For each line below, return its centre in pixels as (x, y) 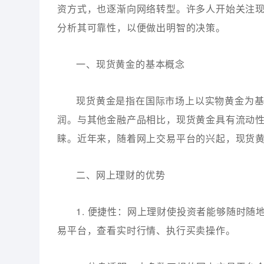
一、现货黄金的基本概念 (131, 64)
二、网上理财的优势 (121, 175)
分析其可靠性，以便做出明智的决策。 (141, 27)
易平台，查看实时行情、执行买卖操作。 (146, 230)
